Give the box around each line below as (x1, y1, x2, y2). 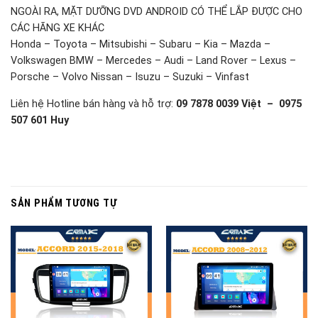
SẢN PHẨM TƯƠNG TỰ (11, 197, 117, 210)
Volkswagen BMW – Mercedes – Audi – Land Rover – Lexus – (11, 55, 296, 67)
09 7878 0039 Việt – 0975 (176, 97, 302, 110)
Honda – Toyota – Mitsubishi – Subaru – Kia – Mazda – (11, 38, 270, 51)
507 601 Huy (11, 114, 69, 126)
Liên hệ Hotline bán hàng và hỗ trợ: (11, 97, 176, 110)
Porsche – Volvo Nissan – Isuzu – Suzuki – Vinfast (11, 71, 249, 84)
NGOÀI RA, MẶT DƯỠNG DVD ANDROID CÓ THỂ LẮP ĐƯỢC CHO (11, 6, 302, 18)
